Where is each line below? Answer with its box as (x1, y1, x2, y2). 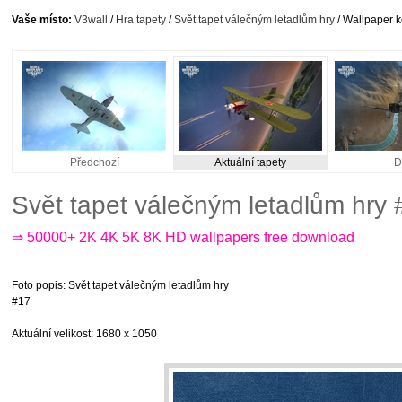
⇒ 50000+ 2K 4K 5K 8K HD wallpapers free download (12, 230, 354, 245)
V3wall (74, 13, 108, 26)
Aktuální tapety (214, 156, 286, 169)
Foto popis (12, 279, 63, 292)
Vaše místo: (12, 13, 72, 26)
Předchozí (69, 156, 119, 169)
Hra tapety (116, 13, 166, 26)
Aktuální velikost (12, 328, 91, 340)
